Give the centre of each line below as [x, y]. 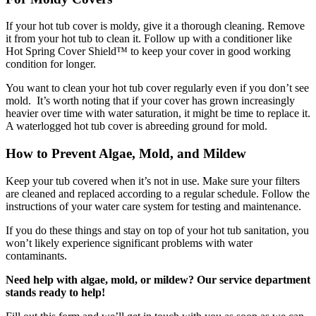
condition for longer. [51, 64]
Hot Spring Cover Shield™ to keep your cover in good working [148, 51]
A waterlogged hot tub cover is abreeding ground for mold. [136, 126]
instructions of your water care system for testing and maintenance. [153, 206]
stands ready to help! [55, 292]
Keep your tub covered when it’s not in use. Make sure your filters [153, 181]
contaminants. [36, 255]
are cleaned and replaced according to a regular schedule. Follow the [158, 193]
